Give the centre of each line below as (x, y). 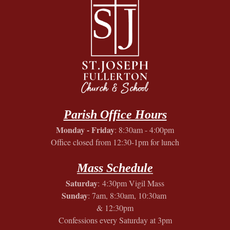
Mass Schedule (115, 168)
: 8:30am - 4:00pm (144, 130)
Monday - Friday (85, 130)
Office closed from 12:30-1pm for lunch (115, 142)
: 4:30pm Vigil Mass (131, 183)
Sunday (74, 196)
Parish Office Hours (115, 115)
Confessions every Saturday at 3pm (115, 220)
